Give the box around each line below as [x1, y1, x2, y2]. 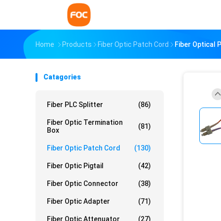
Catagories [43, 73, 81, 81]
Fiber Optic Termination [47, 118, 123, 126]
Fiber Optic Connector [47, 180, 118, 187]
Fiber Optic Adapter [47, 197, 110, 205]
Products [62, 40, 92, 48]
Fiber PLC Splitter [47, 101, 103, 109]
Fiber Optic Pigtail [47, 162, 104, 170]
